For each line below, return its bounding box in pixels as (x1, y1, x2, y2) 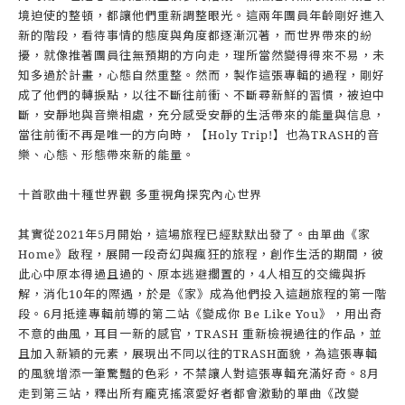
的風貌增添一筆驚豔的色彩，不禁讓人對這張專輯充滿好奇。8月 (18, 365, 380, 381)
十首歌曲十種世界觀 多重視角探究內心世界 (18, 186, 266, 202)
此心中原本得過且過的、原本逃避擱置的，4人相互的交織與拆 (18, 266, 367, 282)
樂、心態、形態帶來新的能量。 (18, 146, 195, 163)
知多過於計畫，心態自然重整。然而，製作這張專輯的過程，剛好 (18, 67, 385, 83)
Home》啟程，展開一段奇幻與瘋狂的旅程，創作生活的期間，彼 (18, 246, 384, 262)
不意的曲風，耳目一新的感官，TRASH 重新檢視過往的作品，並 (18, 325, 381, 342)
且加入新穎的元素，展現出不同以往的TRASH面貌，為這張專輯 (18, 345, 378, 362)
